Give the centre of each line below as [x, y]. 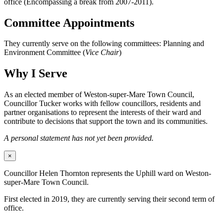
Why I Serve [36, 74]
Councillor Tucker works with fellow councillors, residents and [102, 104]
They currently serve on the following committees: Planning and [104, 44]
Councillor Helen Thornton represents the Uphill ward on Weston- [108, 173]
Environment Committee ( [45, 53]
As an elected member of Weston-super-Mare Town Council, [99, 95]
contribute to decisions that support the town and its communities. [106, 121]
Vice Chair [102, 53]
